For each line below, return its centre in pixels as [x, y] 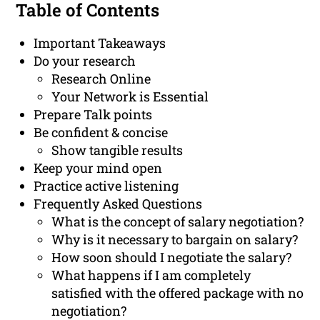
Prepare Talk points [93, 115]
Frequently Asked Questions [118, 204]
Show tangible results [117, 150]
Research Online [101, 79]
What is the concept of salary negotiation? [178, 222]
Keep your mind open [98, 168]
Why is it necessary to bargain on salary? [175, 240]
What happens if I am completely [151, 275]
